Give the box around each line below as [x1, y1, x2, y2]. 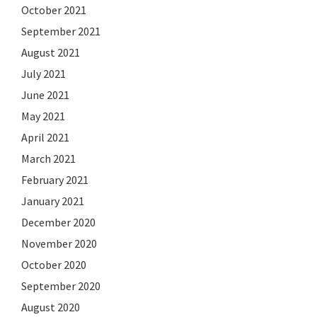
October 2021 [21, 2, 86, 17]
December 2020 [21, 214, 96, 229]
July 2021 [21, 66, 66, 81]
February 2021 [21, 172, 88, 187]
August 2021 [21, 45, 80, 59]
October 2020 [21, 257, 86, 272]
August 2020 [21, 299, 80, 314]
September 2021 [21, 23, 100, 38]
